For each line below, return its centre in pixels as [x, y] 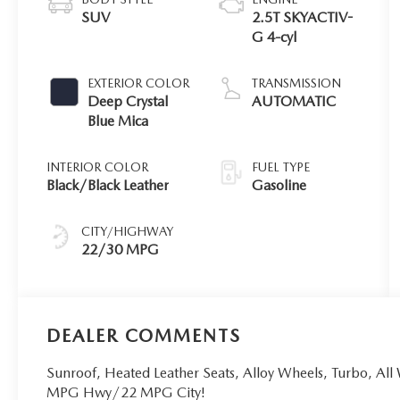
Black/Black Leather [108, 186]
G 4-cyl [275, 37]
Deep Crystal [128, 102]
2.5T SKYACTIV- [303, 18]
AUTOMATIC [294, 102]
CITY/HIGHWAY [128, 232]
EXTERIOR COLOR [139, 83]
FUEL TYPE [281, 167]
